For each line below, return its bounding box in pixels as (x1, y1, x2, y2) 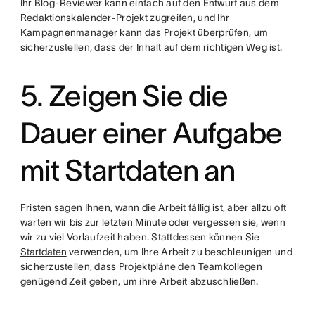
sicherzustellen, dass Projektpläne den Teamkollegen (20, 261, 262, 272)
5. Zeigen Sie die (20, 79, 229, 112)
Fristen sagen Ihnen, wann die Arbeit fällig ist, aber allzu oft (20, 202, 287, 213)
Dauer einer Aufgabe (20, 117, 282, 149)
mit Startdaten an (20, 154, 236, 186)
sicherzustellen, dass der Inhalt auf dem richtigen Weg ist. (20, 41, 283, 53)
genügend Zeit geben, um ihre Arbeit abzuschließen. (20, 276, 259, 287)
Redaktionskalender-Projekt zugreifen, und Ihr (20, 12, 230, 23)
